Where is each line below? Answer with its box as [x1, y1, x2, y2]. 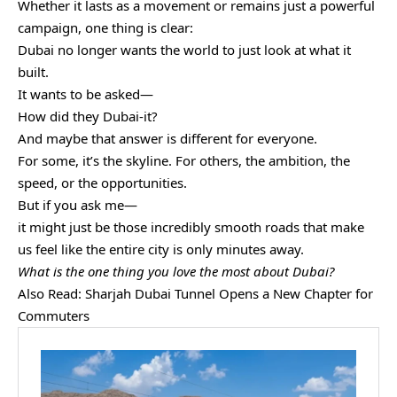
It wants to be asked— [18, 85, 153, 104]
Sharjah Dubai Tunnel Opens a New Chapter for [85, 284, 373, 303]
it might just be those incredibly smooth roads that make [18, 218, 364, 237]
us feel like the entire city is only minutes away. [18, 240, 304, 259]
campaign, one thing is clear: [18, 19, 193, 37]
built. [18, 63, 49, 82]
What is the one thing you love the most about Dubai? [18, 262, 334, 281]
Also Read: [18, 284, 85, 303]
